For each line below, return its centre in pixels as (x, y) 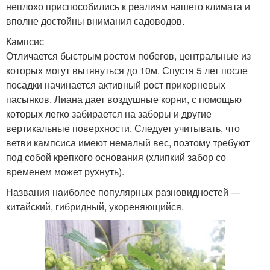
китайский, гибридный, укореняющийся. (95, 206)
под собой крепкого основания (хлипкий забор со (116, 157)
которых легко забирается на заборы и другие (109, 113)
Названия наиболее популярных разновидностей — (123, 192)
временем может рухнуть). (65, 171)
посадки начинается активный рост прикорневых (116, 84)
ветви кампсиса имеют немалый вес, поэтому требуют (128, 142)
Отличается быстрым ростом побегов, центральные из (128, 55)
